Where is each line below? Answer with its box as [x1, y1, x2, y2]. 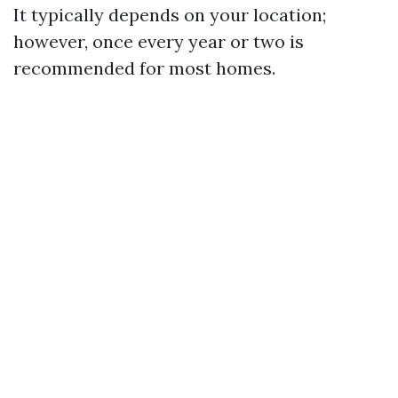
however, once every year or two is [13, 30, 304, 52]
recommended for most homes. [13, 57, 275, 79]
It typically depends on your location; [13, 4, 326, 26]
